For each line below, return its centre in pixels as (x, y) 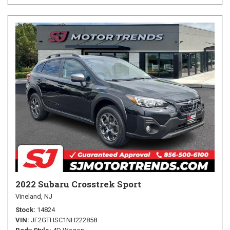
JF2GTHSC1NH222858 (64, 220)
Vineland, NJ (34, 197)
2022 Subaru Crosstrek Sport (78, 184)
